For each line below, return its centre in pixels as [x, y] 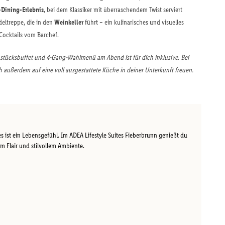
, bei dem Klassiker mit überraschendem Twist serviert [113, 10]
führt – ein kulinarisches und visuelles [134, 22]
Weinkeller [69, 22]
